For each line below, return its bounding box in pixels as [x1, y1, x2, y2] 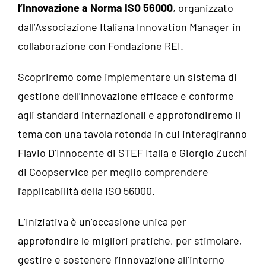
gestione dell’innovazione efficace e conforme [18, 89, 234, 102]
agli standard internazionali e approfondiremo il [18, 108, 240, 121]
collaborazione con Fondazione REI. [18, 39, 183, 52]
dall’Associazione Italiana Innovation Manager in [18, 20, 241, 33]
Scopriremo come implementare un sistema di [18, 70, 237, 83]
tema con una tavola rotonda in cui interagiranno [18, 127, 247, 140]
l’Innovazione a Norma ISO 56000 [18, 1, 173, 14]
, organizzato [173, 1, 233, 14]
